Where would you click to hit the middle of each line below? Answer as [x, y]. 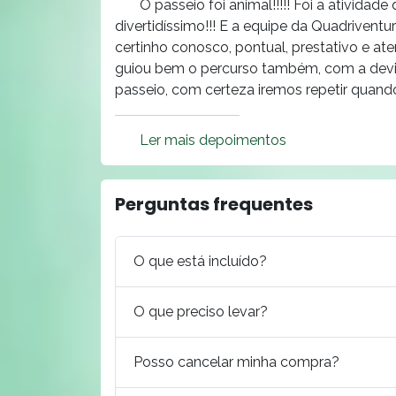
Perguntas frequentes [214, 204]
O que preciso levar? [201, 311]
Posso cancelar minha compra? [236, 362]
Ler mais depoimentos [213, 140]
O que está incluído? [200, 261]
